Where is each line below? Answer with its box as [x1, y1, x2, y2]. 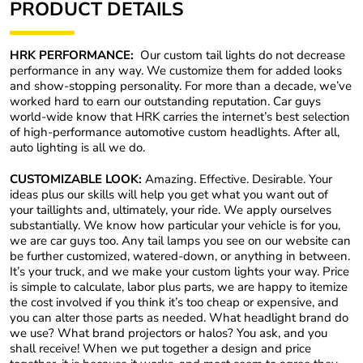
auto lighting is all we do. [10, 139, 145, 156]
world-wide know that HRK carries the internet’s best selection [10, 109, 350, 126]
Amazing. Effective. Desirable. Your [142, 170, 332, 187]
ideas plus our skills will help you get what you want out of [10, 186, 328, 203]
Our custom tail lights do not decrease [140, 47, 345, 64]
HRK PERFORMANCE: [10, 47, 140, 64]
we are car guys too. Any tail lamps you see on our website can [10, 232, 351, 249]
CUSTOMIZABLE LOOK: [10, 170, 142, 187]
